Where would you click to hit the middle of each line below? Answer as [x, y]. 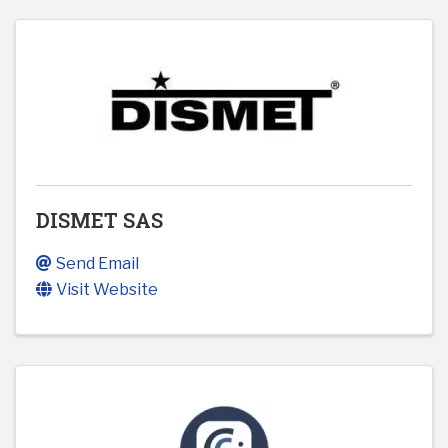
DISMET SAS [99, 220]
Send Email [97, 264]
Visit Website [107, 290]
